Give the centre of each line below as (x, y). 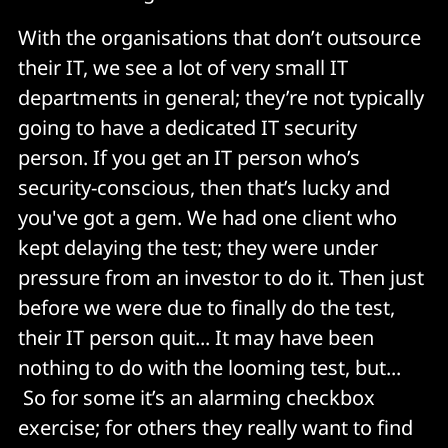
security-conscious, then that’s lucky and (204, 188)
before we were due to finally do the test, (206, 308)
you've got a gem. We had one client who (207, 218)
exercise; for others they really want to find (215, 428)
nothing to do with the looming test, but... (209, 368)
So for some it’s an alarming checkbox (196, 398)
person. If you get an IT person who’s (189, 158)
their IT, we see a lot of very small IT (183, 68)
